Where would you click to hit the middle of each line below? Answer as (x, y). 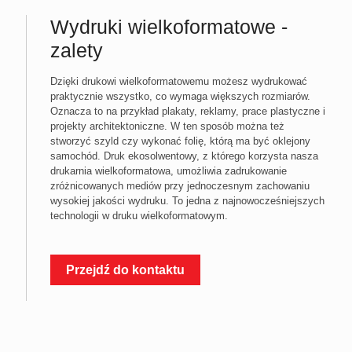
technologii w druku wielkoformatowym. (139, 215)
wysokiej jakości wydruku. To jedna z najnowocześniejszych (187, 200)
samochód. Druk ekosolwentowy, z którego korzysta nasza (184, 156)
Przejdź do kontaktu (125, 269)
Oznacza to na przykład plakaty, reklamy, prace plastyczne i (188, 111)
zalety (77, 50)
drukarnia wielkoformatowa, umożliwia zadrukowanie (169, 170)
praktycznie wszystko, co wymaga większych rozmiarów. (180, 96)
